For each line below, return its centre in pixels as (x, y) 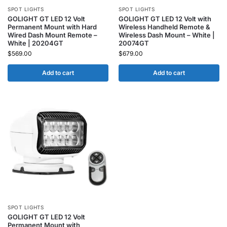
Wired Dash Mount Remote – (52, 35)
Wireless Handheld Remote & (164, 27)
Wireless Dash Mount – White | (167, 35)
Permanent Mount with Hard (52, 27)
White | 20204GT (35, 43)
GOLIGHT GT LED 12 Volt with (165, 19)
